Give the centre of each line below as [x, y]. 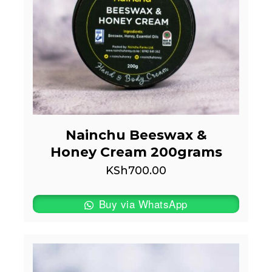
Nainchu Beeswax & [136, 135]
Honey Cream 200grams [136, 152]
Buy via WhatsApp [141, 203]
